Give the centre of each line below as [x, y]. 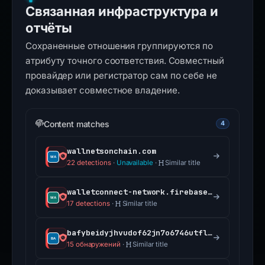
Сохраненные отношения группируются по [119, 46]
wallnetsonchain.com [112, 151]
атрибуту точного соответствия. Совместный [125, 61]
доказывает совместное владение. [103, 90]
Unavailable [135, 163]
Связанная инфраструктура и [122, 11]
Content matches [76, 124]
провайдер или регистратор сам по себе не [121, 75]
